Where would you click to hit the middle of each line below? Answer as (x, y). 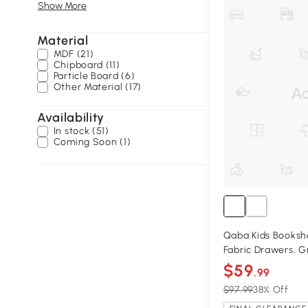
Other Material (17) (98, 87)
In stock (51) (81, 131)
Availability (71, 118)
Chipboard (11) (87, 65)
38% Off (271, 290)
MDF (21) (74, 54)
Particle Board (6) (94, 76)
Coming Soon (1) (92, 142)
